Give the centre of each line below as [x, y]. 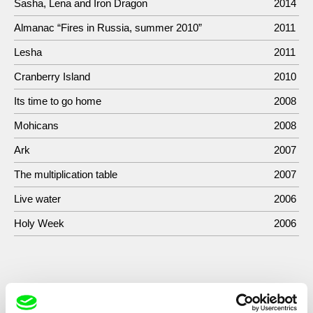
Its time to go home [58, 101]
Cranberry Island [52, 76]
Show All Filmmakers [156, 299]
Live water [37, 198]
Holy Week [39, 223]
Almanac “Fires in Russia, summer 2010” [108, 27]
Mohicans [36, 125]
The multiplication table [66, 174]
